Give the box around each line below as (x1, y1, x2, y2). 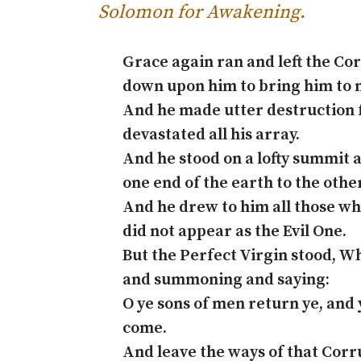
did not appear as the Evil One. (122, 222, 346, 242)
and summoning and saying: (122, 270, 330, 290)
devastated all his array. (122, 125, 300, 145)
